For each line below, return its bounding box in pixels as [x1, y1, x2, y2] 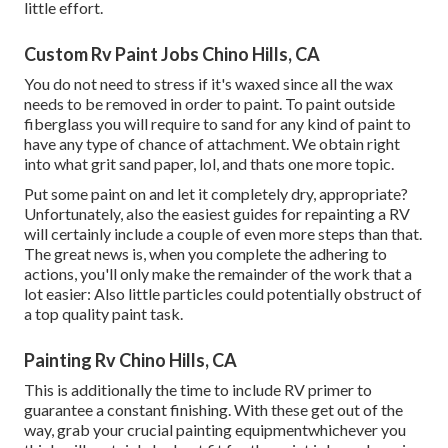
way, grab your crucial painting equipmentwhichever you [24, 420, 406, 440]
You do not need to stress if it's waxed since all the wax [24, 74, 393, 94]
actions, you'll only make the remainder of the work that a [24, 264, 412, 284]
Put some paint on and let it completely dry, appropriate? [24, 184, 408, 204]
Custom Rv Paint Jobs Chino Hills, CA [24, 43, 320, 66]
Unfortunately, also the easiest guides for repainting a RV [24, 204, 410, 224]
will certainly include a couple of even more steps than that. [24, 224, 422, 244]
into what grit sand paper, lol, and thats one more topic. [24, 154, 394, 174]
